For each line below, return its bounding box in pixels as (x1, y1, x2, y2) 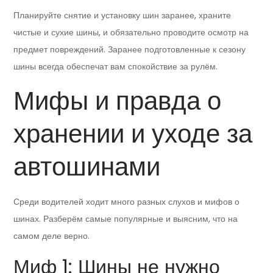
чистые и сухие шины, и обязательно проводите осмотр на (13, 26, 249, 39)
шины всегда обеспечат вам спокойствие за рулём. (13, 60, 218, 73)
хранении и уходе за (13, 116, 253, 152)
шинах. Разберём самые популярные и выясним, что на (13, 213, 238, 225)
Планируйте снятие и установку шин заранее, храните (13, 9, 232, 22)
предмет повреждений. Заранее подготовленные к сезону (13, 43, 246, 56)
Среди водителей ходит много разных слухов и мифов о (13, 196, 240, 208)
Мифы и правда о (13, 83, 222, 119)
